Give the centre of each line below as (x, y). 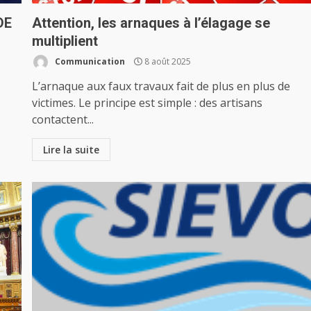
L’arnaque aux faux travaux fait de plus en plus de (161, 86)
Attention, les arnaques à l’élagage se (151, 23)
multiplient (65, 41)
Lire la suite (72, 150)
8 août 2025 (167, 61)
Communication (89, 61)
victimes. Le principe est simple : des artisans (148, 103)
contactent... (63, 119)
